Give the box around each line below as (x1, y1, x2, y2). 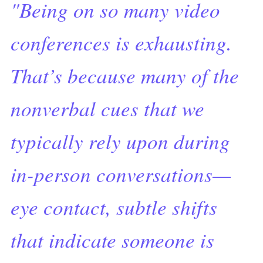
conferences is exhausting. (10, 29, 232, 56)
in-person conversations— (10, 160, 231, 188)
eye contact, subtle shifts (10, 193, 217, 221)
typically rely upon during (10, 127, 230, 155)
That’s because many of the (10, 62, 239, 89)
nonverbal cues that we (10, 95, 204, 122)
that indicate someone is (10, 226, 214, 254)
